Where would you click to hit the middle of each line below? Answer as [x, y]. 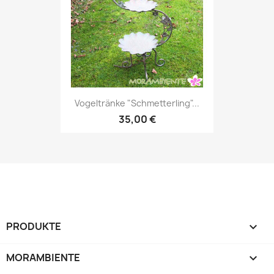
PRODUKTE [34, 226]
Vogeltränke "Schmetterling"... [137, 103]
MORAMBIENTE [43, 257]
